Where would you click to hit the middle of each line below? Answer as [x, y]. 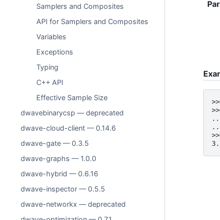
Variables [52, 37]
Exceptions [55, 52]
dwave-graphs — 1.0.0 [59, 158]
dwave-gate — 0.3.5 [55, 143]
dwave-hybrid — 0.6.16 [60, 174]
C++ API [50, 82]
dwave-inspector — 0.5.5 [63, 189]
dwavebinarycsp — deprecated [72, 113]
